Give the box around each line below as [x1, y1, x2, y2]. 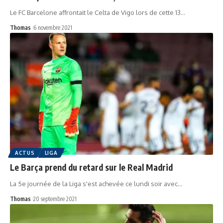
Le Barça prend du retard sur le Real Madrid [10, 161, 173, 173]
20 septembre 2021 [33, 195, 77, 203]
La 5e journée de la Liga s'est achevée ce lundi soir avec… [10, 179, 182, 188]
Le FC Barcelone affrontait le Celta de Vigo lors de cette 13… [10, 8, 185, 16]
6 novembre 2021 [33, 23, 72, 31]
